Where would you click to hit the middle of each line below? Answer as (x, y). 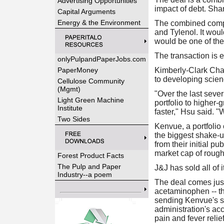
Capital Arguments (86, 11)
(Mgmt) (69, 89)
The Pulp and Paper (89, 166)
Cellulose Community (91, 81)
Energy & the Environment (99, 22)
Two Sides (73, 119)
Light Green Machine (90, 100)
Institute (70, 108)
